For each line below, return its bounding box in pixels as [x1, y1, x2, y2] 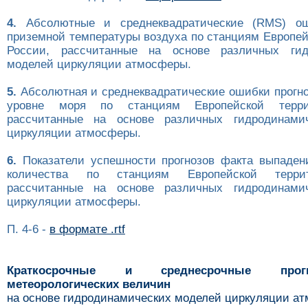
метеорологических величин [7, 278, 170, 291]
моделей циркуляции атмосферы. [7, 58, 191, 71]
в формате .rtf [49, 223, 125, 236]
